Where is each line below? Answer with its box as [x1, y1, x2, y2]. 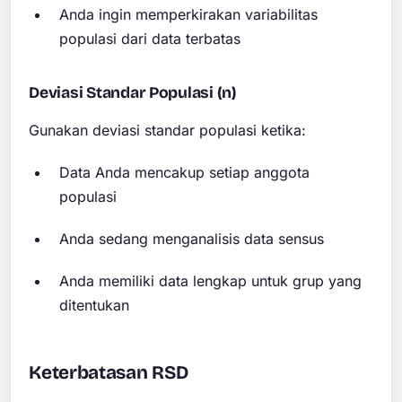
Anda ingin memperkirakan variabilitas [59, 4, 319, 23]
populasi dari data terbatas [59, 29, 241, 48]
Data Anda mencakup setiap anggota [59, 163, 310, 182]
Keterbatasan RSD [29, 361, 188, 384]
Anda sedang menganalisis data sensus [59, 229, 325, 248]
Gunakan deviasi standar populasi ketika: [29, 120, 307, 139]
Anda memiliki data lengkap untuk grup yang [59, 271, 363, 290]
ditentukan [59, 295, 130, 314]
